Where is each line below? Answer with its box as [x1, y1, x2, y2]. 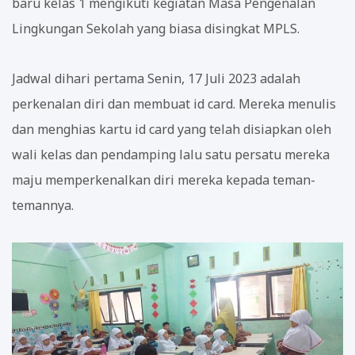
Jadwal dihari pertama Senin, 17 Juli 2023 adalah [12, 69, 300, 87]
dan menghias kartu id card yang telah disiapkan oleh [12, 120, 331, 138]
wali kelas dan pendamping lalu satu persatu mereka [12, 145, 330, 163]
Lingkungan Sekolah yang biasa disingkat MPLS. [12, 19, 303, 37]
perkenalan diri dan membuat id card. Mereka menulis [12, 94, 336, 113]
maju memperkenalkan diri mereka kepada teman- [12, 170, 315, 189]
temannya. [12, 196, 74, 214]
